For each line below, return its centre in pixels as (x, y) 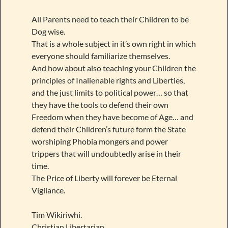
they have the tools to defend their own (100, 104)
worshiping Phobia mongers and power (99, 141)
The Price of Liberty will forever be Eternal (104, 178)
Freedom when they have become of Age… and (112, 117)
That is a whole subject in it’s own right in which (113, 43)
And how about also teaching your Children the (113, 68)
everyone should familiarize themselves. (101, 55)
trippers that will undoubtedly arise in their (106, 153)
